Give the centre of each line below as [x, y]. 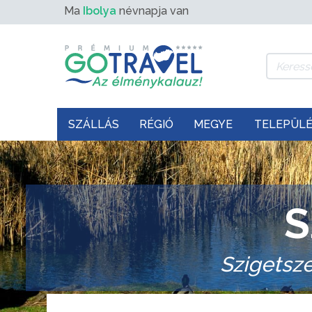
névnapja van [153, 11]
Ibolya [100, 11]
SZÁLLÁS [93, 124]
